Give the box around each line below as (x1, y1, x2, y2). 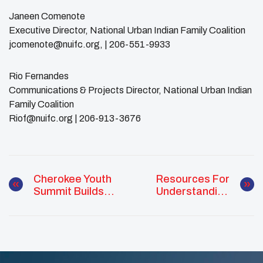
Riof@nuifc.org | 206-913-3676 (9, 113, 141, 123)
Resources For (156, 173, 230, 185)
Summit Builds (33, 185, 104, 197)
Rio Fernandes (9, 70, 69, 81)
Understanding (156, 185, 230, 197)
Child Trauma (164, 197, 230, 210)
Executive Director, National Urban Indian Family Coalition (9, 25, 245, 35)
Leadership (33, 197, 90, 210)
